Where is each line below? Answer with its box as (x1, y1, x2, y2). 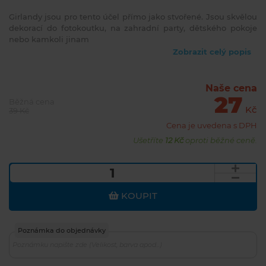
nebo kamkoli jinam (9, 34, 89, 45)
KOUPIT (119, 190, 157, 202)
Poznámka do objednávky (18, 226, 106, 235)
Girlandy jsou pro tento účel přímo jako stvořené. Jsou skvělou (9, 12, 257, 22)
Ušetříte (133, 135, 165, 145)
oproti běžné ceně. (183, 135, 257, 145)
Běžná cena (9, 97, 55, 107)
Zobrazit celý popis (173, 47, 251, 57)
